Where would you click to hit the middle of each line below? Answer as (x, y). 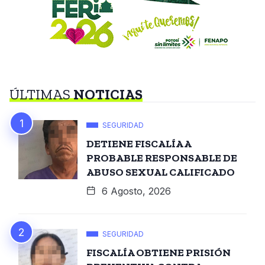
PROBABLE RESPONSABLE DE (162, 158)
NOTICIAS (108, 94)
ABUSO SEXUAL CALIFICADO (161, 172)
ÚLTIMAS (41, 94)
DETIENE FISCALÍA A (139, 143)
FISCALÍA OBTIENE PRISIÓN (159, 252)
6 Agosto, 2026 (135, 191)
